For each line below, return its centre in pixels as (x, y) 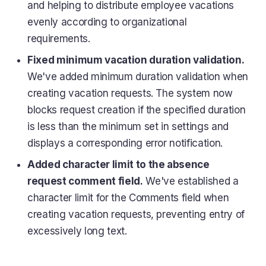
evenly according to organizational (107, 22)
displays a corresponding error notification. (125, 143)
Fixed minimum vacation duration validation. (136, 60)
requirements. (59, 39)
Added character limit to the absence (118, 165)
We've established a (191, 181)
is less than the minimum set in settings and (128, 127)
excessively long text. (77, 231)
